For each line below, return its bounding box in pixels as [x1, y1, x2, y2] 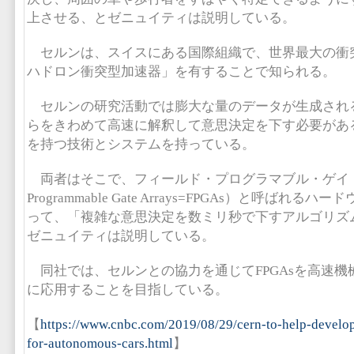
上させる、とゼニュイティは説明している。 [27, 10, 296, 25]
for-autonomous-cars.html [27, 336, 173, 351]
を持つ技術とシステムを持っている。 [27, 137, 255, 152]
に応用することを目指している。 [27, 282, 228, 297]
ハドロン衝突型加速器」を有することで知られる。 [27, 64, 336, 79]
